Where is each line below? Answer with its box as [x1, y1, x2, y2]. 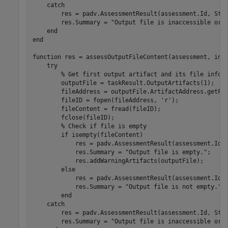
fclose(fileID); [32, 113, 115, 121]
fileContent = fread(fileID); [32, 105, 161, 112]
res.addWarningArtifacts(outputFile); [32, 157, 204, 164]
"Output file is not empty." [125, 183, 221, 190]
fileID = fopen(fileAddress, [32, 96, 161, 104]
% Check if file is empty [61, 122, 147, 130]
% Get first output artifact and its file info [61, 70, 221, 78]
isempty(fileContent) [68, 131, 143, 138]
